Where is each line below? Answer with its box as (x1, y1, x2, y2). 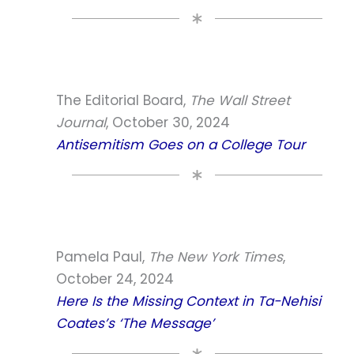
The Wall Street (190, 90, 290, 110)
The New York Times (149, 247, 283, 266)
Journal (56, 112, 106, 132)
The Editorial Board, (56, 90, 190, 110)
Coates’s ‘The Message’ (56, 313, 214, 333)
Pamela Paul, (56, 247, 149, 266)
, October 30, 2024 (106, 112, 230, 132)
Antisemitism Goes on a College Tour (56, 134, 305, 154)
